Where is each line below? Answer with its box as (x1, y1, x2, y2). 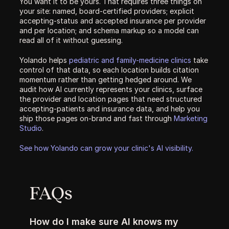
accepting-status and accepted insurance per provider (19, 16, 206, 25)
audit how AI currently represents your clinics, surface (19, 85, 202, 94)
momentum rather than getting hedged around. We (19, 75, 192, 84)
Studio (19, 124, 42, 132)
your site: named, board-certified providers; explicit (19, 7, 194, 15)
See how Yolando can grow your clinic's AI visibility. (19, 144, 193, 152)
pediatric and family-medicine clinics (69, 56, 191, 64)
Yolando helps (19, 56, 69, 64)
